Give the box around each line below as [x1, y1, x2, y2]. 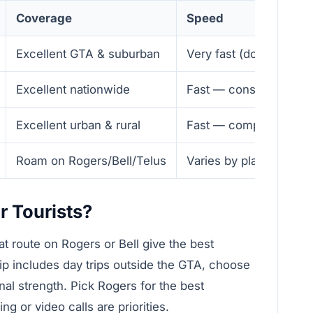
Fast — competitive [187, 118, 293, 133]
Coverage [16, 11, 72, 26]
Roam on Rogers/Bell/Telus [16, 154, 166, 168]
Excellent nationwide [16, 82, 130, 97]
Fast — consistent [187, 82, 286, 97]
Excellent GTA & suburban [16, 47, 160, 61]
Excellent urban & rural [16, 118, 140, 133]
